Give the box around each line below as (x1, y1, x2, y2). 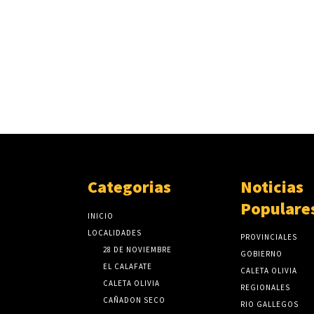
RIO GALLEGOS (240, 299, 299, 310)
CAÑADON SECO (103, 295, 166, 306)
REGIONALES (240, 282, 290, 293)
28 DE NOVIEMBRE (103, 245, 172, 255)
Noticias (240, 176, 303, 198)
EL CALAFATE (103, 261, 153, 272)
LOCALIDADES (88, 228, 142, 238)
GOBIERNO (240, 249, 282, 259)
